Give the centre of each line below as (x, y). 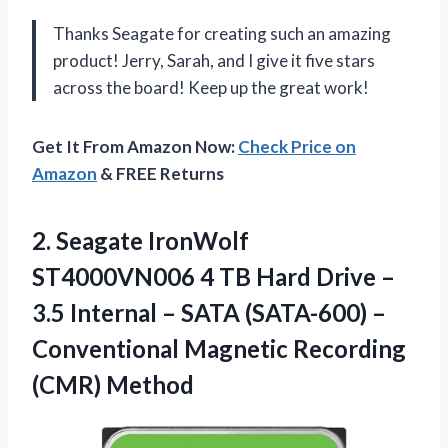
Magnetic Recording (295, 348)
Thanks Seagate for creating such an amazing (222, 33)
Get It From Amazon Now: (135, 146)
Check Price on (297, 146)
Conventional (108, 348)
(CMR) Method (113, 384)
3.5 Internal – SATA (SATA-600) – (209, 312)
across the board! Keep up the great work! (211, 87)
